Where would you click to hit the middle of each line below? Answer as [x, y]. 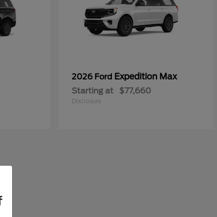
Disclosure [86, 101]
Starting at [93, 91]
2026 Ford [93, 77]
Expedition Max [146, 77]
